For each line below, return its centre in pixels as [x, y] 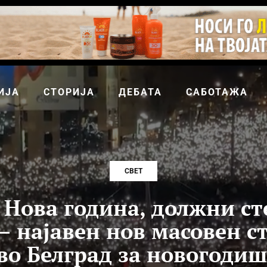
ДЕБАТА [140, 92]
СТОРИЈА [69, 92]
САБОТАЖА [217, 92]
